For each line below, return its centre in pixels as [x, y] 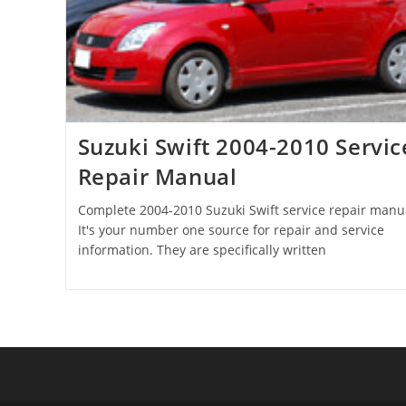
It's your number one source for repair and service [231, 229]
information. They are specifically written [202, 249]
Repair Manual [157, 176]
